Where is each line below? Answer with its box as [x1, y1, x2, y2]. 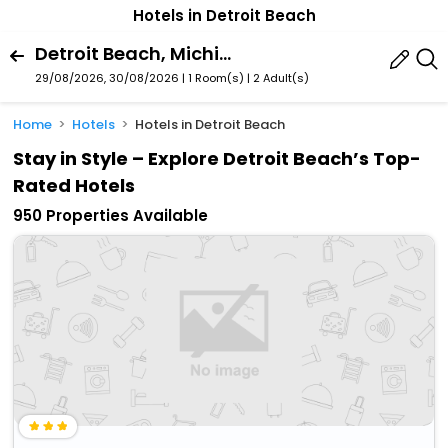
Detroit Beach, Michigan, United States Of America [219, 40, 231, 66]
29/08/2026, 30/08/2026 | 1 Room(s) [35, 69, 244, 86]
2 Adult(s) [253, 69, 309, 86]
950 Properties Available [13, 205, 209, 227]
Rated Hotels [13, 173, 136, 199]
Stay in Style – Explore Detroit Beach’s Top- [13, 146, 422, 172]
